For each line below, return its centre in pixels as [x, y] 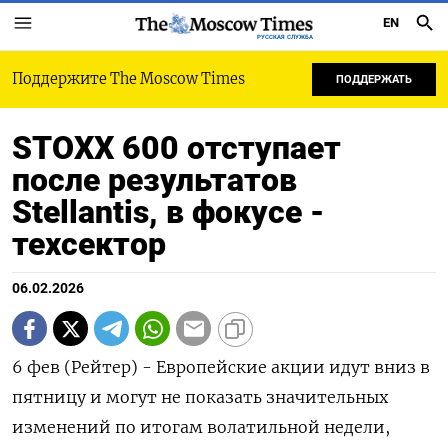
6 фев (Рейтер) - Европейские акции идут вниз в [221, 367]
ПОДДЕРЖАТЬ [374, 79]
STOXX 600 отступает [176, 148]
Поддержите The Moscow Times [128, 79]
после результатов [154, 180]
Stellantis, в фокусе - [168, 212]
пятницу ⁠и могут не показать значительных [200, 397]
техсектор [89, 244]
